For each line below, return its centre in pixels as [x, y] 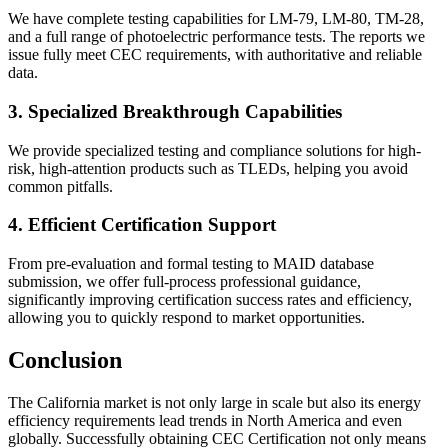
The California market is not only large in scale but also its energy [214, 402]
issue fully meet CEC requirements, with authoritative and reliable [215, 55]
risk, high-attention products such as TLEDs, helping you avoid [208, 168]
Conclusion [65, 359]
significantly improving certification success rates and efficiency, [210, 300]
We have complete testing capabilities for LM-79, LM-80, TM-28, [216, 19]
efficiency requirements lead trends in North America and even [205, 420]
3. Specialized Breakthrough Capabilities [175, 111]
